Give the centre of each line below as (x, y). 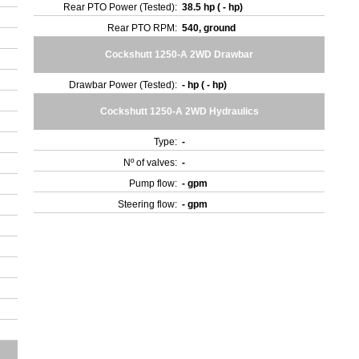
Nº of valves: (151, 163)
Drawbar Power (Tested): (123, 85)
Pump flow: (153, 184)
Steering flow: (148, 204)
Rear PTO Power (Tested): (121, 7)
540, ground (210, 28)
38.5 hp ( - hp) (214, 7)
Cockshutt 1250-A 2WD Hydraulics (179, 111)
